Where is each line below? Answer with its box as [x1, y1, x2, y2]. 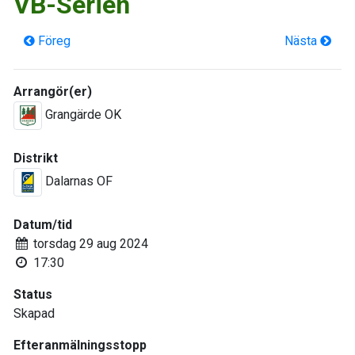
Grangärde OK [42, 107, 121, 123]
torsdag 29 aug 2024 [29, 236, 148, 252]
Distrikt [13, 151, 58, 166]
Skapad [13, 306, 55, 322]
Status [13, 287, 52, 303]
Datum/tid [13, 217, 72, 233]
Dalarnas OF [42, 174, 113, 189]
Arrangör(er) [13, 84, 92, 100]
